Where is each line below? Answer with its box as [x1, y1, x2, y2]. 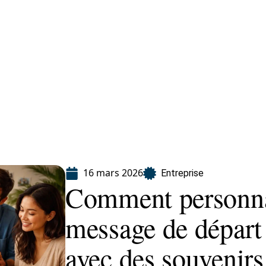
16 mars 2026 [83, 166, 143, 179]
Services [55, 102, 90, 114]
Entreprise [161, 167, 204, 179]
